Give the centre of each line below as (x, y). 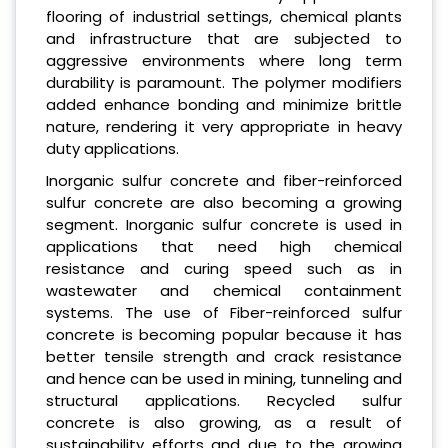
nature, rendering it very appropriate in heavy (224, 126)
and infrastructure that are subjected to (224, 38)
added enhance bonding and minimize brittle (224, 104)
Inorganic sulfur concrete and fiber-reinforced (224, 180)
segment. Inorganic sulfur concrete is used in (224, 224)
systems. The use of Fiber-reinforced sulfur (224, 312)
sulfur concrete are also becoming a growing (224, 202)
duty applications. (112, 148)
